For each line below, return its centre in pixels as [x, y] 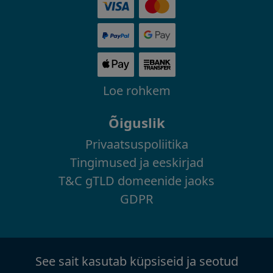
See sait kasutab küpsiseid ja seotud [136, 261]
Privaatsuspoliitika [136, 144]
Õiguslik [136, 123]
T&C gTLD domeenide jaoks [136, 181]
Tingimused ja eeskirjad [136, 163]
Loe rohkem [136, 91]
